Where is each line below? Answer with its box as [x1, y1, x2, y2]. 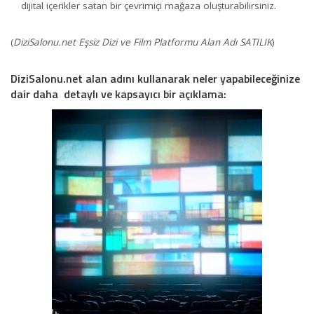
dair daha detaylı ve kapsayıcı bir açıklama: [11, 86, 226, 102]
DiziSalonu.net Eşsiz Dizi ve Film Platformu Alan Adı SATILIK [13, 36, 272, 48]
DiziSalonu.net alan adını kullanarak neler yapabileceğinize [11, 70, 300, 87]
